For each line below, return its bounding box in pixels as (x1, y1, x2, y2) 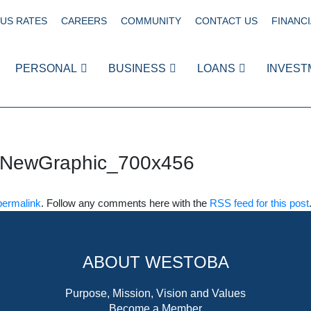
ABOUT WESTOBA (82, 253, 229, 272)
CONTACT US (195, 15, 258, 26)
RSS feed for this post (210, 198, 309, 210)
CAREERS (61, 15, 107, 26)
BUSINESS (108, 62, 166, 74)
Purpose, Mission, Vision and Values (65, 287, 246, 300)
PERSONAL (15, 62, 77, 74)
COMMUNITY (121, 15, 181, 26)
